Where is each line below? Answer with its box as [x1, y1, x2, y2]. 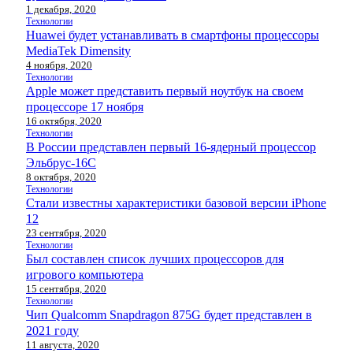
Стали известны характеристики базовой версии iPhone [26, 195, 326, 210]
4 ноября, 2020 [26, 58, 92, 71]
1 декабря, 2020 [26, 2, 96, 15]
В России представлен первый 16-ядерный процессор [26, 139, 316, 154]
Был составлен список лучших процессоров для [26, 251, 284, 266]
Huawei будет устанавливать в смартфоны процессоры [26, 28, 319, 42]
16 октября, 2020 [26, 114, 102, 127]
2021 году [26, 323, 79, 337]
